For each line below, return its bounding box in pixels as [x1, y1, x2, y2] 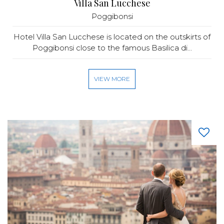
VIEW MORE [94, 75, 130, 82]
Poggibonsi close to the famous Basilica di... [32, 43, 192, 52]
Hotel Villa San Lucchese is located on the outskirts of [13, 32, 210, 41]
